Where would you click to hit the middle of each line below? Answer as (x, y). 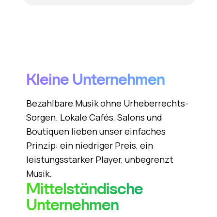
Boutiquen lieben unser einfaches (96, 131)
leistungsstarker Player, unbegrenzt (100, 159)
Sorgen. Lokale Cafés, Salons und (94, 117)
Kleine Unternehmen (95, 79)
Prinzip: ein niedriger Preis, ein (89, 145)
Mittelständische (84, 189)
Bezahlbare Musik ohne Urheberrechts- (107, 103)
